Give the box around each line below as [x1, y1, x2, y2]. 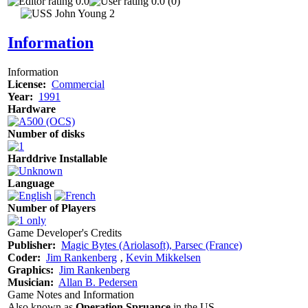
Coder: [8, 251, 41, 263]
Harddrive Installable [8, 152, 107, 164]
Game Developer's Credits [8, 226, 122, 239]
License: [8, 78, 46, 90]
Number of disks [8, 127, 85, 140]
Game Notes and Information [8, 288, 134, 300]
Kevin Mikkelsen [126, 251, 201, 263]
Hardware [8, 102, 56, 115]
